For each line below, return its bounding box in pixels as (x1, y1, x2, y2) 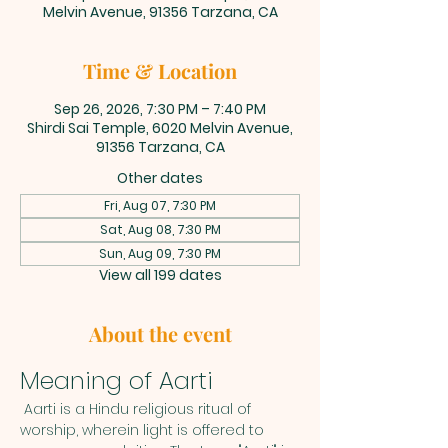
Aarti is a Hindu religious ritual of (20, 399, 255, 419)
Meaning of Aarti (20, 364, 213, 397)
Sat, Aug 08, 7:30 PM (99, 221, 221, 238)
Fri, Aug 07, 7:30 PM (104, 197, 216, 214)
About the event (88, 320, 232, 347)
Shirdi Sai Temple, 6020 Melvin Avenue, (27, 118, 293, 138)
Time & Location (83, 57, 237, 84)
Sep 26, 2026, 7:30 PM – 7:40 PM (54, 99, 266, 119)
